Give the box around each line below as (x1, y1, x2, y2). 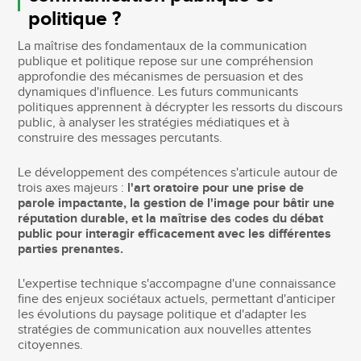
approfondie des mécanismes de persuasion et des (18, 68, 304, 85)
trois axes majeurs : (18, 180, 128, 196)
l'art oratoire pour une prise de (127, 180, 305, 196)
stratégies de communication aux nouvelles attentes (18, 322, 312, 338)
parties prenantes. (18, 241, 124, 257)
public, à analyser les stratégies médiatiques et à (18, 114, 290, 131)
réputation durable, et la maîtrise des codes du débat (18, 210, 324, 226)
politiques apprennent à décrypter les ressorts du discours (18, 99, 343, 115)
